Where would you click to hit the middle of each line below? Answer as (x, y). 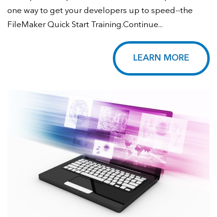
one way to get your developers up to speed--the (100, 11)
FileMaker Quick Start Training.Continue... (85, 25)
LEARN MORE (161, 58)
